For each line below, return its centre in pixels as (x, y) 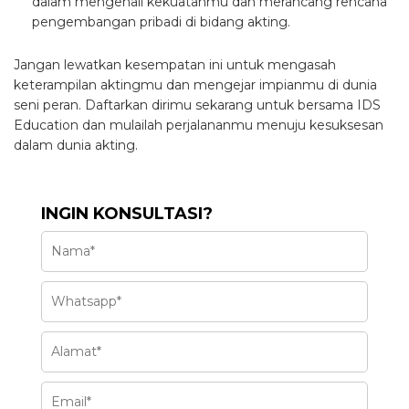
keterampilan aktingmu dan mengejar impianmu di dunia (195, 84)
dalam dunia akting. (76, 145)
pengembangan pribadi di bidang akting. (161, 21)
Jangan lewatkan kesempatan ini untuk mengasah (175, 64)
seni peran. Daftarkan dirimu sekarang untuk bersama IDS (197, 105)
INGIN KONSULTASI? (127, 213)
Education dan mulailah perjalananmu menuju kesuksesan (199, 125)
